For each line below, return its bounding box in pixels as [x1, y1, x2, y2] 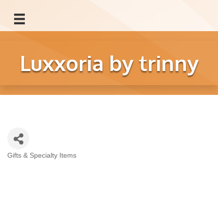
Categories [7, 157, 53, 168]
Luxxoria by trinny [19, 50, 199, 76]
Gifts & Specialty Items [7, 152, 76, 160]
